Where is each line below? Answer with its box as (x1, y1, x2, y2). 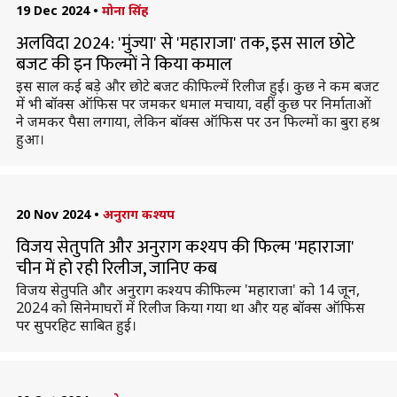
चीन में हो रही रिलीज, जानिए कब (15, 253, 217, 284)
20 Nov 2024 (15, 206, 90, 222)
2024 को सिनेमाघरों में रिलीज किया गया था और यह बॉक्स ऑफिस (15, 298, 365, 317)
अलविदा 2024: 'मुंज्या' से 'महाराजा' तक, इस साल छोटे (15, 28, 355, 58)
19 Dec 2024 (15, 2, 90, 19)
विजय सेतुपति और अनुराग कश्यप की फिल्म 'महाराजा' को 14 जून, (15, 280, 360, 300)
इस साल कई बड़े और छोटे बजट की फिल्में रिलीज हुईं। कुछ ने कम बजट (15, 76, 379, 96)
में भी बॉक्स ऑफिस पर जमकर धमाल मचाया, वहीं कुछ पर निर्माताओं (15, 94, 371, 113)
